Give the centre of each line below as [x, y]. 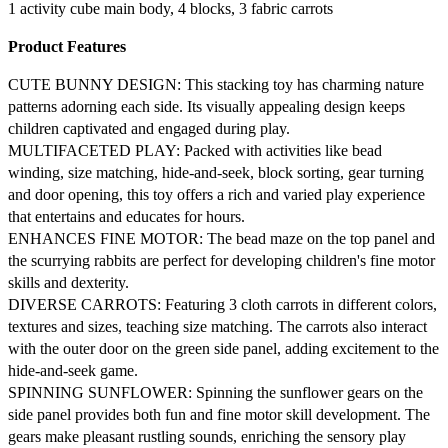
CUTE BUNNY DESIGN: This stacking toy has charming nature [216, 84]
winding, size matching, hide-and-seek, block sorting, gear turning [216, 172]
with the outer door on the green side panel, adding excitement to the [223, 348]
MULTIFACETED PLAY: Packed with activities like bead [195, 150]
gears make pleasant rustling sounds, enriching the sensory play [207, 436]
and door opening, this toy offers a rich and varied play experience [216, 194]
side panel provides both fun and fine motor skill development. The [219, 414]
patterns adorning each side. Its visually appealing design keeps [206, 106]
